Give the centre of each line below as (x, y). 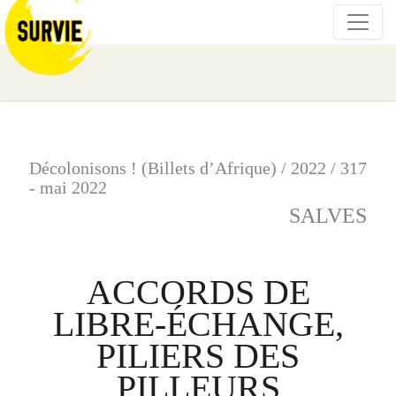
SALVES (328, 216)
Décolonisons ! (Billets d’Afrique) (153, 168)
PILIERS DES (198, 356)
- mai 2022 (68, 187)
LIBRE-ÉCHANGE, (198, 324)
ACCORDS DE (198, 292)
